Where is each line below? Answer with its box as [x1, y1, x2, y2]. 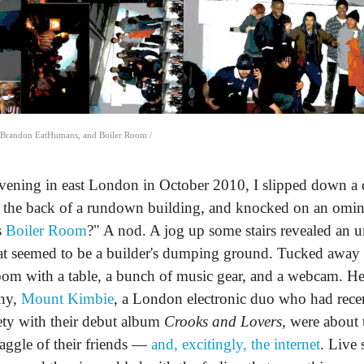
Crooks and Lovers [164, 313, 282, 331]
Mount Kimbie [21, 290, 114, 308]
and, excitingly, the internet [151, 336, 320, 353]
